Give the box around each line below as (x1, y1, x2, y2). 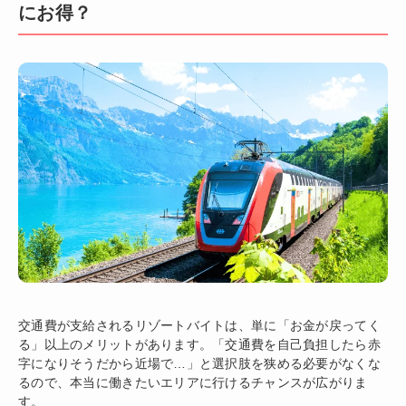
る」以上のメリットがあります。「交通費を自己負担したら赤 (18, 336, 381, 352)
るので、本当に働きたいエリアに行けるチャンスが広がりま (18, 374, 368, 390)
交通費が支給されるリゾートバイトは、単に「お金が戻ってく (18, 317, 381, 333)
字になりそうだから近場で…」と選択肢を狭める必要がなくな (18, 355, 381, 371)
